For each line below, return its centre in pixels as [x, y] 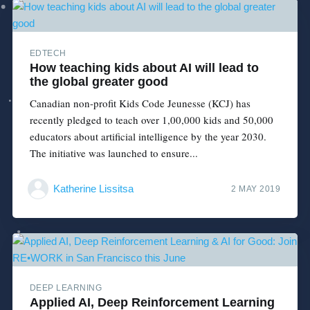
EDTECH [48, 54]
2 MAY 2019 [256, 189]
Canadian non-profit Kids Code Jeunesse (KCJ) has [140, 103]
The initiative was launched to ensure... [113, 153]
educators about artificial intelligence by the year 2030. [148, 137]
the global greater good [99, 82]
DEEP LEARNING [66, 288]
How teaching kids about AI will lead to [144, 68]
